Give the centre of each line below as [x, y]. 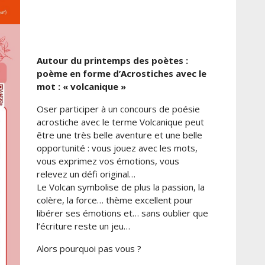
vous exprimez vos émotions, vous [108, 161]
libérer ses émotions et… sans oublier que [122, 213]
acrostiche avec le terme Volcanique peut [120, 122]
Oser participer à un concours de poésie [118, 109]
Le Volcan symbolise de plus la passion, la [120, 187]
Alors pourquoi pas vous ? [89, 248]
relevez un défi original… [86, 174]
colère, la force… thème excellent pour [114, 200]
